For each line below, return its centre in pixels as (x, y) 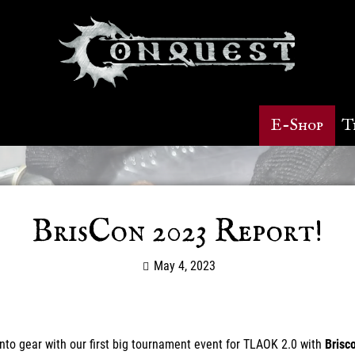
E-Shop (297, 125)
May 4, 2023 (185, 265)
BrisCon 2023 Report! (177, 232)
